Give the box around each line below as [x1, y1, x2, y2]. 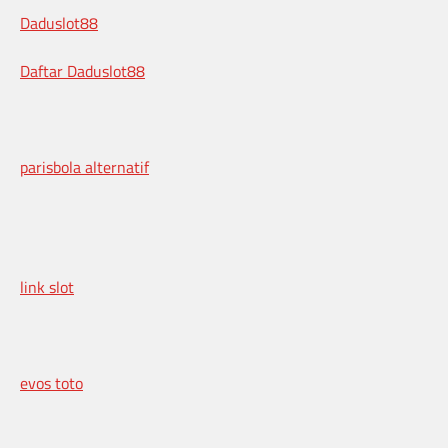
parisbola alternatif [20, 155, 149, 180]
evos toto [20, 371, 83, 396]
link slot [20, 275, 74, 300]
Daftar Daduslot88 [20, 59, 145, 84]
